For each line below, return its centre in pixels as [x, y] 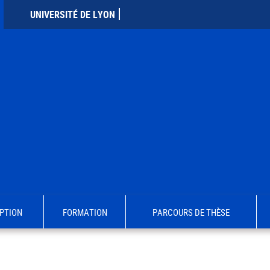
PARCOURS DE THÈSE [191, 212]
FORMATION [85, 212]
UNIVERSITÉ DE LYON [73, 15]
